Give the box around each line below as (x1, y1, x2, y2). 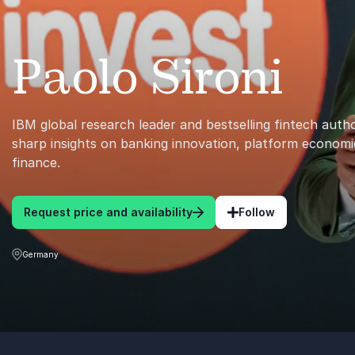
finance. (12, 155, 60, 170)
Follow (239, 205, 275, 219)
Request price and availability (24, 205, 193, 219)
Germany (22, 249, 59, 259)
